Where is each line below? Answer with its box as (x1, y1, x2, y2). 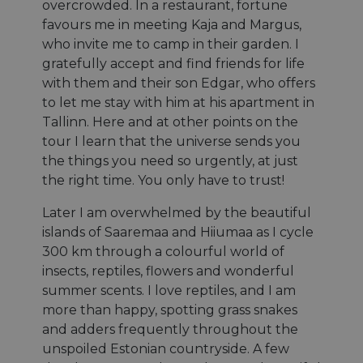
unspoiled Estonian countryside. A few (42, 341, 289, 357)
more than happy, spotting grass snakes (42, 302, 297, 318)
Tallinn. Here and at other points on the (42, 114, 298, 130)
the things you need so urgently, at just (42, 153, 298, 169)
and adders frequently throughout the (42, 322, 298, 338)
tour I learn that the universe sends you (42, 134, 301, 150)
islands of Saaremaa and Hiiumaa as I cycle (42, 224, 314, 241)
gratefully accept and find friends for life (42, 56, 305, 72)
